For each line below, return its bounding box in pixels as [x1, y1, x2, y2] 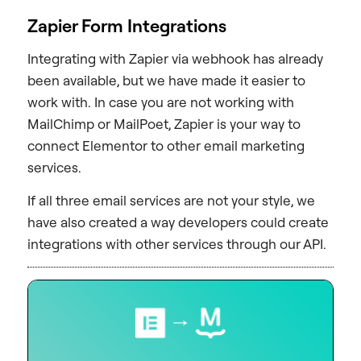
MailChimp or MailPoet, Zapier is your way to [27, 115, 301, 133]
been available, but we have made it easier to [27, 72, 305, 89]
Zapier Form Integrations [27, 15, 226, 37]
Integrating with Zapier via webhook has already [27, 50, 323, 68]
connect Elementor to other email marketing [27, 137, 305, 155]
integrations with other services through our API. [27, 235, 326, 253]
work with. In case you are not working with [27, 93, 294, 111]
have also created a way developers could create [27, 214, 329, 231]
